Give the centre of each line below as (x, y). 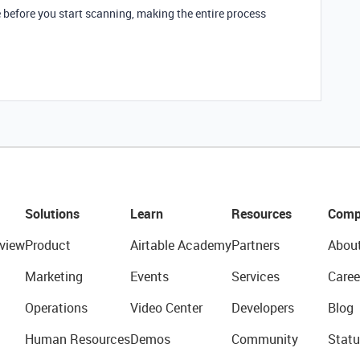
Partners (255, 245)
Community (264, 339)
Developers (262, 307)
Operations (56, 307)
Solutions (52, 213)
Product (47, 245)
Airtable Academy (180, 245)
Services (255, 276)
